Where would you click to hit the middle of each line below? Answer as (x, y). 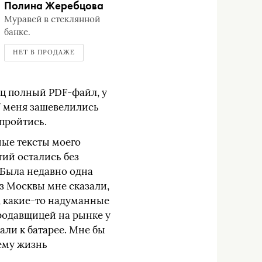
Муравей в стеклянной (52, 19)
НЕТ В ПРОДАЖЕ (44, 52)
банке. (17, 32)
